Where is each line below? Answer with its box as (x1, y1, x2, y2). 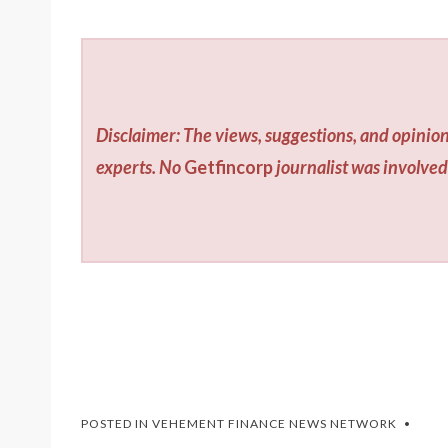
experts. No (96, 155, 185, 178)
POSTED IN (81, 415, 152, 431)
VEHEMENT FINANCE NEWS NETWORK (152, 415, 397, 431)
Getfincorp (184, 155, 274, 178)
